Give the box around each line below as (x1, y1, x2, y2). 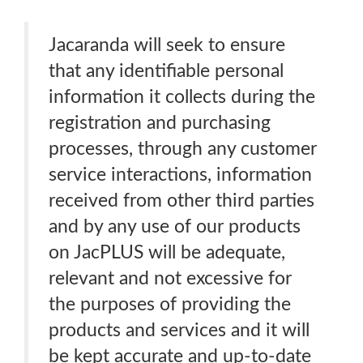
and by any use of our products (49, 217, 301, 236)
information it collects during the (49, 88, 315, 106)
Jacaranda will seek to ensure (49, 36, 285, 54)
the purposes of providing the (49, 295, 291, 314)
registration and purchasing (49, 113, 271, 132)
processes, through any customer (49, 139, 317, 158)
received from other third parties (49, 191, 314, 210)
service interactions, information (49, 165, 312, 184)
